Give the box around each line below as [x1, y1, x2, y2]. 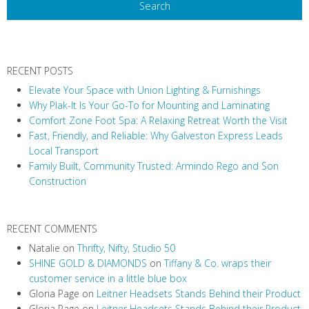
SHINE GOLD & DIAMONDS [29, 257, 147, 270]
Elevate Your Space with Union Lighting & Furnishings [29, 83, 261, 97]
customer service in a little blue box [29, 272, 187, 286]
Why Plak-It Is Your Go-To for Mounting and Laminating [29, 99, 270, 112]
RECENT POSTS [7, 64, 73, 78]
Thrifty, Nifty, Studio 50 [77, 241, 175, 255]
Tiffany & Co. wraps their [164, 257, 271, 270]
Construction [29, 175, 86, 188]
